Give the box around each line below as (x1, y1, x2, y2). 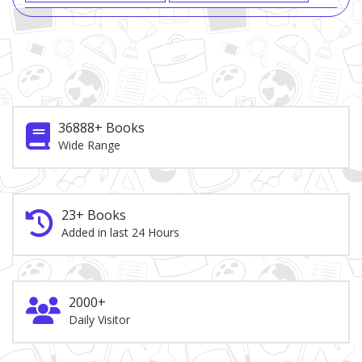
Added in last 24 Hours (61, 225, 179, 241)
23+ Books (61, 206, 126, 225)
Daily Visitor (69, 312, 130, 328)
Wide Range (58, 137, 120, 154)
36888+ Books (58, 119, 145, 137)
